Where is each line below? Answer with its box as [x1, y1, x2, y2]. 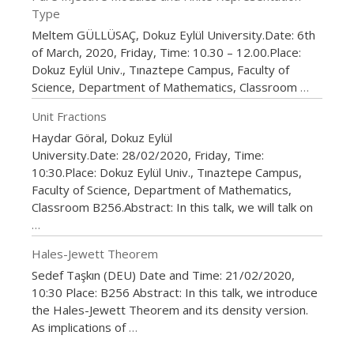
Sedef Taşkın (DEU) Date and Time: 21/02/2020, [32, 267, 295, 284]
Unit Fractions [32, 108, 107, 125]
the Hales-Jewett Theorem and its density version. [32, 302, 308, 318]
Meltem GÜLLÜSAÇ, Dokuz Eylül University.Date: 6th [32, 27, 315, 43]
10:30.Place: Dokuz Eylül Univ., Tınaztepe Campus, [32, 164, 302, 181]
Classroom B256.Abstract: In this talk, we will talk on [32, 199, 313, 216]
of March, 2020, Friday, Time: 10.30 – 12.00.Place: [32, 44, 301, 61]
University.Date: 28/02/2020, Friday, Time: [32, 147, 264, 164]
